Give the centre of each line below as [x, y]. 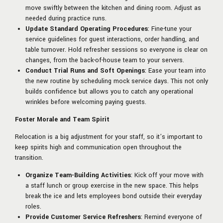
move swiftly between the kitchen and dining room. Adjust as [113, 8]
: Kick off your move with [167, 175]
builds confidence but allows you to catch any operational [109, 92]
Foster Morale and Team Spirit [62, 120]
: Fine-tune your [170, 29]
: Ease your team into [175, 71]
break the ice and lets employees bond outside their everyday [113, 196]
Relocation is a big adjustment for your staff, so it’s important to [109, 137]
